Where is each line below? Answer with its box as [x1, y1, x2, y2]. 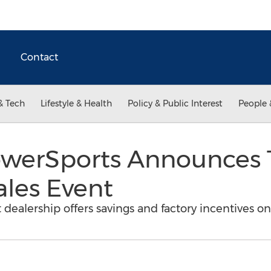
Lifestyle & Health [41, 98, 112, 109]
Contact [21, 51, 58, 63]
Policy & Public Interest [128, 98, 223, 109]
